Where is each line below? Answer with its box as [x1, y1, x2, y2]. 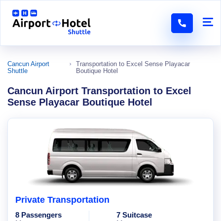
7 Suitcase [116, 211, 152, 219]
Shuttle [7, 67, 28, 74]
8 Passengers [15, 211, 62, 219]
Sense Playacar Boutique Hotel [7, 97, 152, 108]
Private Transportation [15, 195, 110, 205]
